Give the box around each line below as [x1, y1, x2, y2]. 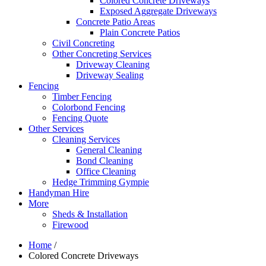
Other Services [28, 123, 84, 134]
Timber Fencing [52, 91, 112, 102]
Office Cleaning [76, 166, 136, 176]
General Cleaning [76, 145, 142, 155]
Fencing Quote [52, 113, 108, 123]
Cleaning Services [52, 134, 120, 144]
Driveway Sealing [76, 70, 144, 80]
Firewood [52, 220, 88, 230]
